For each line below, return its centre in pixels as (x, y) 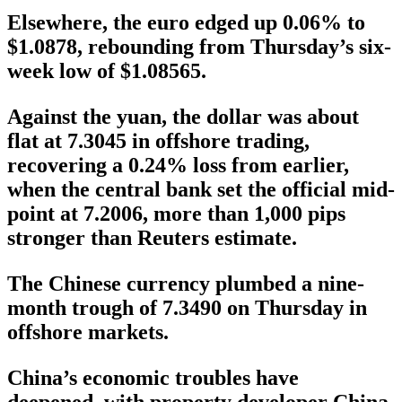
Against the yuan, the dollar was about (183, 117)
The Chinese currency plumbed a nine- (186, 284)
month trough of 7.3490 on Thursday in (187, 308)
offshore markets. (88, 332)
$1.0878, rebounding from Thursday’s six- (199, 47)
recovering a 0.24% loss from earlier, (178, 166)
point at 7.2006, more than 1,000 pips (176, 214)
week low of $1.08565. (107, 71)
